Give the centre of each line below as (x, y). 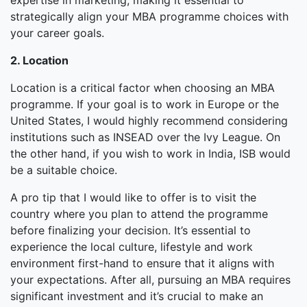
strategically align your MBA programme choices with (149, 16)
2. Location (39, 60)
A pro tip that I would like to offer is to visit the (133, 197)
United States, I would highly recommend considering (149, 121)
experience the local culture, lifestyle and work (132, 247)
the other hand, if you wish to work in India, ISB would (150, 153)
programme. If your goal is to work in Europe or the (145, 104)
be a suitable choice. (64, 170)
